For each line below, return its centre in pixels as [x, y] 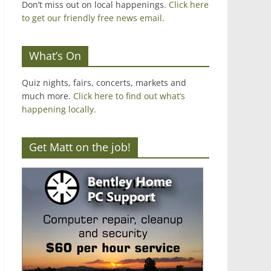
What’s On [55, 56]
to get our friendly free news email [92, 18]
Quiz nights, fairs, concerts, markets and [104, 83]
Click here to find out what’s [129, 96]
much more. [47, 96]
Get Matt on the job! [80, 147]
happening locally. [59, 109]
